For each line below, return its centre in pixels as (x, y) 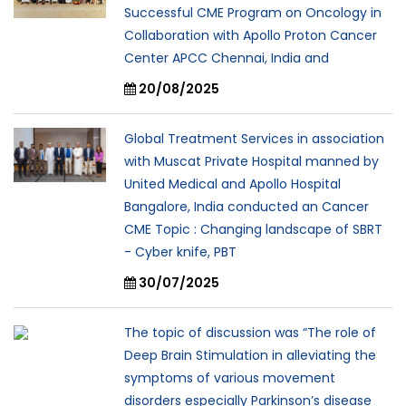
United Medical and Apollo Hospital (232, 184)
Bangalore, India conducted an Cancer (246, 207)
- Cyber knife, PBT (180, 252)
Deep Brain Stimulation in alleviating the (250, 356)
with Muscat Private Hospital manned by (251, 162)
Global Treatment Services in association (254, 139)
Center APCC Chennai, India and (227, 58)
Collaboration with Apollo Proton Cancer (251, 36)
